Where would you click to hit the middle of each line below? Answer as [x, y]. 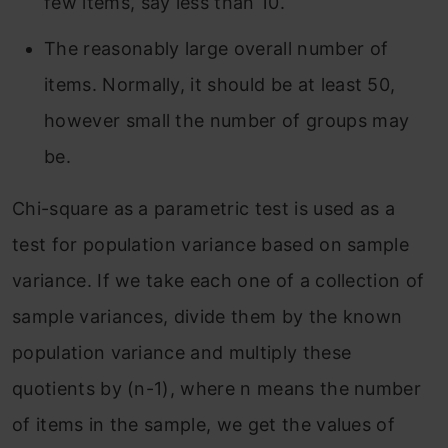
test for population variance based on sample [211, 245]
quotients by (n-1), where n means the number [217, 389]
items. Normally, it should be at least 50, [220, 85]
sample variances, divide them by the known [207, 317]
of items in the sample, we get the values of [204, 425]
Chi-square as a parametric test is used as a [204, 209]
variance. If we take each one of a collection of [218, 281]
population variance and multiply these [182, 353]
